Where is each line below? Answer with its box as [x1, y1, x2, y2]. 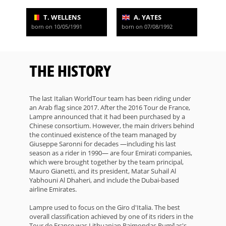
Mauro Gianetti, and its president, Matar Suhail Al [29, 166, 176, 176]
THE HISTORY [37, 60, 111, 81]
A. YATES [132, 13, 161, 22]
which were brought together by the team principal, [29, 157, 184, 167]
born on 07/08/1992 [122, 23, 173, 31]
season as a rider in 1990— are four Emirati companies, [29, 148, 192, 158]
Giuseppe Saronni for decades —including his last [29, 139, 176, 149]
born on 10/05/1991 [31, 23, 82, 31]
